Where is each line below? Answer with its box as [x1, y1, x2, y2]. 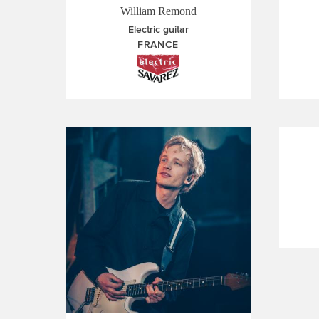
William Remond [120, 5, 197, 17]
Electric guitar [127, 23, 189, 36]
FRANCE [137, 38, 179, 51]
